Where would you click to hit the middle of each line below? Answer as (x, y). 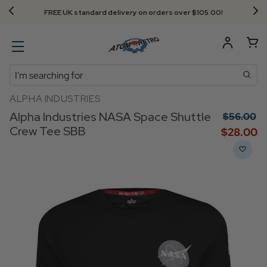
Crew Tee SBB (48, 131)
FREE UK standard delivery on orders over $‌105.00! (133, 13)
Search (24, 71)
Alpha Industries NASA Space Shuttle (110, 117)
